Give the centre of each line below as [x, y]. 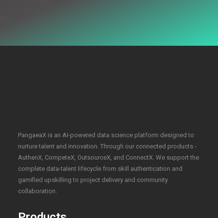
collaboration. [38, 191]
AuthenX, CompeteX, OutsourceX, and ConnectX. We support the [109, 157]
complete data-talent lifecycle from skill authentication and [100, 168]
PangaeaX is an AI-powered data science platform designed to [106, 135]
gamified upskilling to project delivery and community [93, 180]
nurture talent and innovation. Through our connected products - [108, 146]
